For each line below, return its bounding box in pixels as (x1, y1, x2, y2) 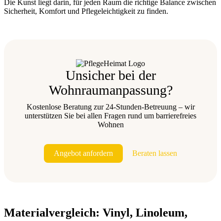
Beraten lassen (132, 149, 177, 158)
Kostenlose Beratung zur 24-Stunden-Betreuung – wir (26, 103, 195, 111)
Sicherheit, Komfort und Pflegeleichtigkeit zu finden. (4, 7, 168, 16)
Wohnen (97, 120, 124, 129)
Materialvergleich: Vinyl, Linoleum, (4, 206, 187, 220)
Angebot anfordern (54, 149, 113, 158)
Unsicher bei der (65, 68, 156, 83)
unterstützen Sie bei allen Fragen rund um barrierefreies (25, 111, 196, 120)
